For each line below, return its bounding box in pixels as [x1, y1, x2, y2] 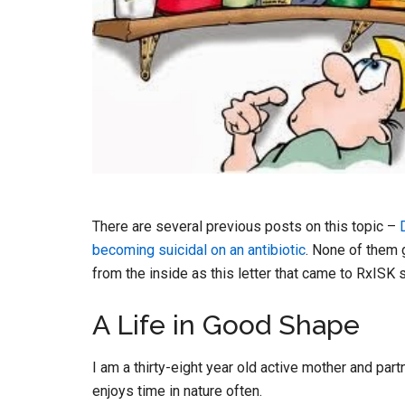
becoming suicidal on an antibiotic [92, 240, 306, 259]
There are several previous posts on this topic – [92, 217, 400, 235]
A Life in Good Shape [92, 308, 360, 341]
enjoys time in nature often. [92, 381, 262, 400]
